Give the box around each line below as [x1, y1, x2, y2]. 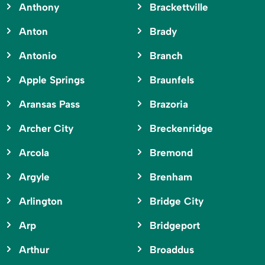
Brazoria [149, 98, 188, 111]
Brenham [149, 171, 192, 183]
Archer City [19, 122, 73, 135]
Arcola [19, 147, 49, 159]
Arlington [19, 195, 63, 208]
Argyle [19, 171, 50, 183]
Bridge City [149, 195, 203, 208]
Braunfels [149, 74, 194, 86]
